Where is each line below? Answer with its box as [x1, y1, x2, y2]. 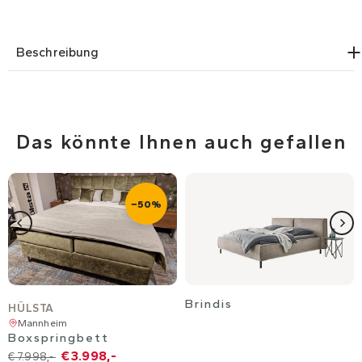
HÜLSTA [8, 301, 54, 316]
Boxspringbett [8, 330, 109, 346]
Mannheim [18, 317, 67, 330]
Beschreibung [16, 44, 99, 61]
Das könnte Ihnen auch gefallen [15, 130, 347, 154]
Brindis [185, 297, 233, 312]
